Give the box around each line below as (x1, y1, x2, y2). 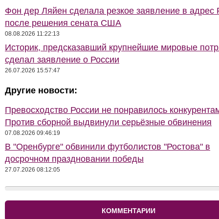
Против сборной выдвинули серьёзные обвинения (5, 117, 212, 127)
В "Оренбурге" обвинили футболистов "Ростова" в (5, 142, 210, 152)
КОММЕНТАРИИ (102, 207, 155, 215)
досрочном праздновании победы (5, 154, 144, 164)
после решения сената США (5, 18, 121, 28)
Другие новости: (5, 86, 77, 95)
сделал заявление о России (5, 55, 119, 65)
